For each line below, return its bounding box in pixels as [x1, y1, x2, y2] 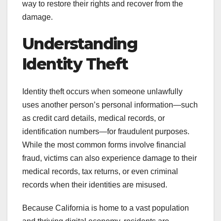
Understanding [22, 34, 138, 54]
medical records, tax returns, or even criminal [22, 167, 178, 176]
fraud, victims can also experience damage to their [22, 154, 197, 163]
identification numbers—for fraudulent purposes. [22, 127, 189, 136]
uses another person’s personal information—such [22, 101, 198, 110]
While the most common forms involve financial [22, 141, 186, 149]
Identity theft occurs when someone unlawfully [22, 87, 183, 96]
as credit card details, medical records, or [22, 114, 165, 123]
